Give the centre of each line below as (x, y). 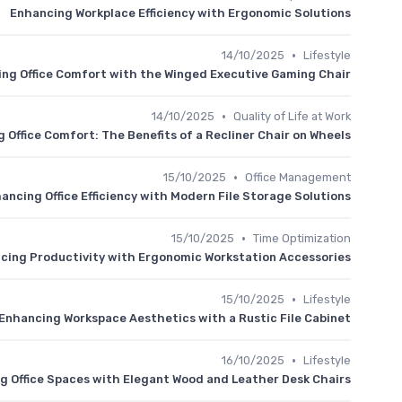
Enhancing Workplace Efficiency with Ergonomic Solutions (180, 13)
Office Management (298, 177)
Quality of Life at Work (292, 116)
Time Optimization (302, 238)
